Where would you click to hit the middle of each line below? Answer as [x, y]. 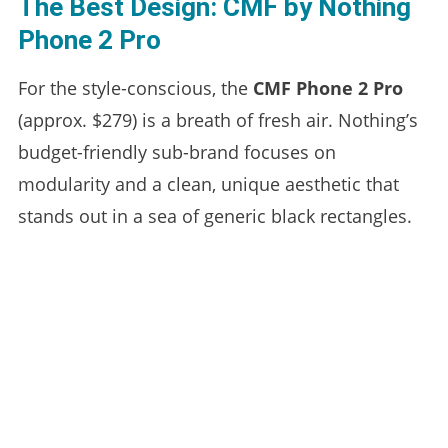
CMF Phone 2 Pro [327, 87]
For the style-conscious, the [135, 87]
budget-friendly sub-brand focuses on [176, 151]
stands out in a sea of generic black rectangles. [214, 215]
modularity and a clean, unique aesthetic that [208, 183]
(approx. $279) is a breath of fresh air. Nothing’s [217, 119]
